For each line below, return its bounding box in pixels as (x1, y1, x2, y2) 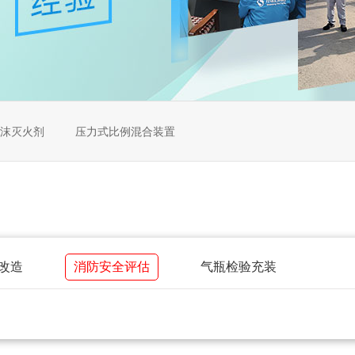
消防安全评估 (74, 260, 150, 273)
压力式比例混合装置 (75, 125, 175, 138)
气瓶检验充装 (200, 260, 277, 273)
